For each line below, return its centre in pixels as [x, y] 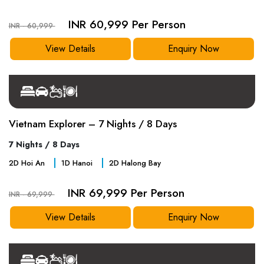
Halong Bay [140, 163]
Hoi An [32, 163]
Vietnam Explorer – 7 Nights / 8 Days [93, 124]
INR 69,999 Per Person [126, 193]
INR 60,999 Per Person [127, 24]
